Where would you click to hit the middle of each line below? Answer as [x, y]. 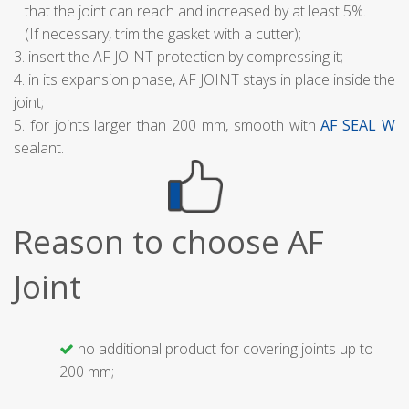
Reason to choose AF [169, 241]
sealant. [39, 147]
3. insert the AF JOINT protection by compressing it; [178, 56]
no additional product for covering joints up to [224, 348]
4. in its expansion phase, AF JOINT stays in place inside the [204, 79]
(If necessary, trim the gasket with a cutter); [157, 33]
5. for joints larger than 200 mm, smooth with [168, 125]
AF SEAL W [358, 125]
